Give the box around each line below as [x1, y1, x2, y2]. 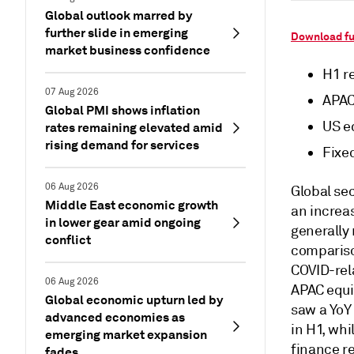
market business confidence [45, 42, 210, 58]
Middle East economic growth [45, 197, 218, 213]
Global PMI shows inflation [45, 102, 200, 119]
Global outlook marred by [45, 7, 192, 24]
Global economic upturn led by [45, 292, 223, 308]
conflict [45, 232, 91, 248]
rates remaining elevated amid [45, 119, 223, 136]
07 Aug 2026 [45, 86, 99, 98]
